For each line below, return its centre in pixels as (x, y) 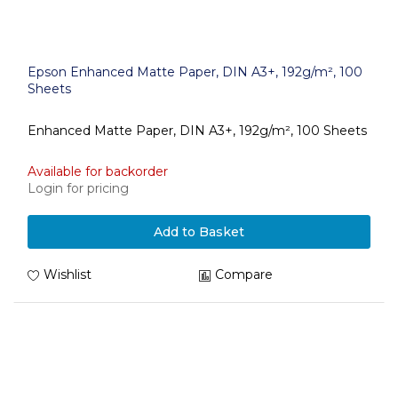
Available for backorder (98, 171)
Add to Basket (199, 232)
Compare (244, 275)
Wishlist (68, 275)
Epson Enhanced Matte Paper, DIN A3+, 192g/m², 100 (195, 72)
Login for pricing (78, 188)
